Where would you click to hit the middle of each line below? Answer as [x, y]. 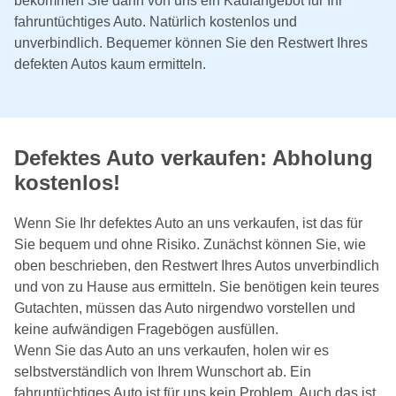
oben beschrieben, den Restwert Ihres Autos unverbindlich [197, 266]
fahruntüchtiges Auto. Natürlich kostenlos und [156, 22]
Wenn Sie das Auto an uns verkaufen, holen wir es [171, 351]
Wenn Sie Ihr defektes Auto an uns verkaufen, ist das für [188, 224]
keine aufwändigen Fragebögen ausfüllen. [146, 330]
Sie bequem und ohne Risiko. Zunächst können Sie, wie [190, 245]
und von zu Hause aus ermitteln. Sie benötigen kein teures [197, 287]
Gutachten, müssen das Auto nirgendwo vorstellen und [185, 308]
